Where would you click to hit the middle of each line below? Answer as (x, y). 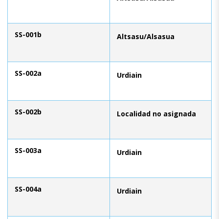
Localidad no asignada (156, 113)
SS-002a (28, 73)
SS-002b (28, 111)
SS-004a (28, 189)
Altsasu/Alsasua (146, 36)
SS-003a (28, 150)
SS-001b (28, 34)
